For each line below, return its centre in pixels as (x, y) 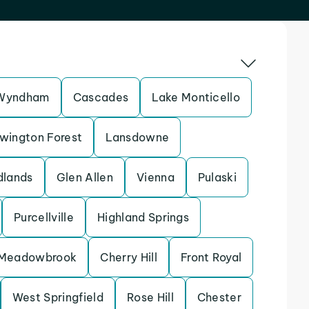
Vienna (155, 177)
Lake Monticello (196, 97)
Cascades (101, 97)
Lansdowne (138, 137)
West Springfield (58, 297)
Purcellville (44, 217)
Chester (219, 297)
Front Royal (211, 257)
